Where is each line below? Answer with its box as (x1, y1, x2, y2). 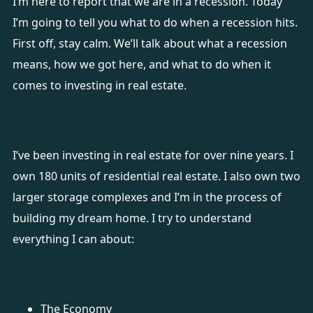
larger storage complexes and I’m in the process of (12, 189, 282, 205)
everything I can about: (12, 231, 137, 247)
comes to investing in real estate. (12, 78, 189, 93)
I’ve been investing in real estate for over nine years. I (12, 147, 293, 163)
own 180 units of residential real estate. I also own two (12, 168, 300, 184)
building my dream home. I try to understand (12, 210, 252, 226)
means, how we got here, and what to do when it (12, 57, 271, 72)
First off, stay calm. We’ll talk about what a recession (12, 36, 287, 51)
